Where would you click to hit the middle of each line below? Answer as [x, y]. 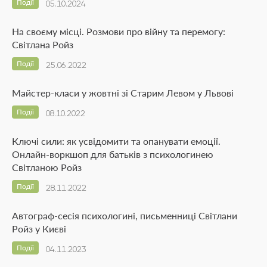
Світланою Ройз [47, 167]
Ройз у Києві [39, 228]
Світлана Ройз [43, 44]
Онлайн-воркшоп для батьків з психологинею [113, 154]
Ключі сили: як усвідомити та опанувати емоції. [116, 141]
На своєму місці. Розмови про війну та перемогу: [119, 31]
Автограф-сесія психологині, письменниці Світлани [125, 215]
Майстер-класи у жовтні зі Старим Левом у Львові [123, 92]
